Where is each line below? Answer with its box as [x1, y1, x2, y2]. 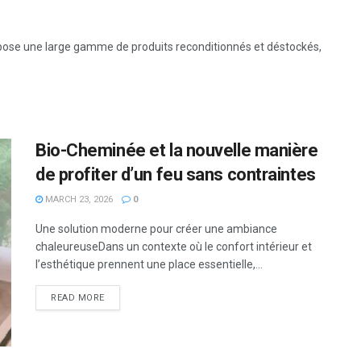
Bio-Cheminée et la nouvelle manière [35, 140, 318, 161]
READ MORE [51, 293, 105, 304]
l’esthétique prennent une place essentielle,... [35, 258, 263, 272]
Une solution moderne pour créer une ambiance [35, 222, 277, 236]
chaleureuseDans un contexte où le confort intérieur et [35, 240, 312, 254]
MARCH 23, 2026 [43, 194, 113, 205]
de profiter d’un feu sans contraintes [35, 164, 316, 185]
